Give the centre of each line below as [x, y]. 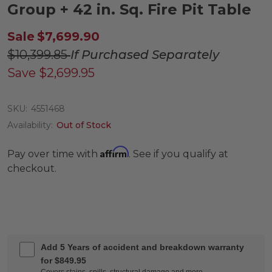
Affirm [114, 152]
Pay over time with [54, 154]
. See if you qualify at [178, 154]
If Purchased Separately [145, 55]
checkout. [32, 169]
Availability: [30, 125]
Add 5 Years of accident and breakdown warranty [143, 247]
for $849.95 [64, 261]
